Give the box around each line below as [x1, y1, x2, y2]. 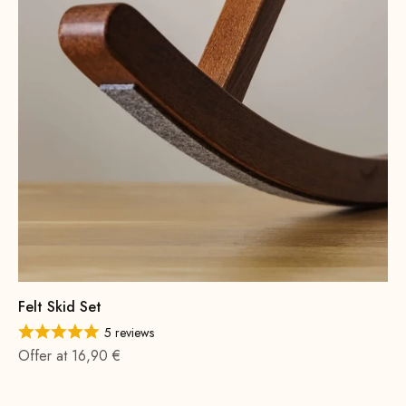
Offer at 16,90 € [18, 345, 121, 366]
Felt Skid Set [18, 296, 101, 317]
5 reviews [104, 324, 154, 342]
